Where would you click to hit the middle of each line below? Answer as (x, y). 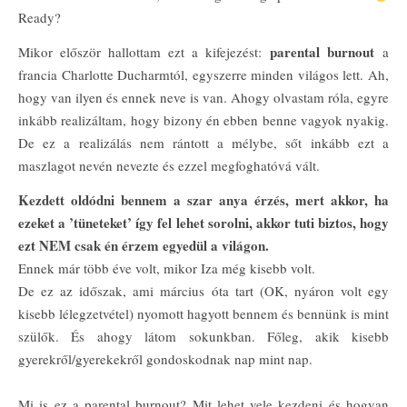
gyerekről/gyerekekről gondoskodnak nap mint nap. (165, 359)
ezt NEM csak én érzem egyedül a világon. (144, 245)
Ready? (40, 17)
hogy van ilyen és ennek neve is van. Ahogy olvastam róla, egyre (203, 97)
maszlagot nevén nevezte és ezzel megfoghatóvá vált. (171, 165)
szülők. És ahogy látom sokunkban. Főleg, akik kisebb (203, 336)
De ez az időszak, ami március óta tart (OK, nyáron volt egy (203, 291)
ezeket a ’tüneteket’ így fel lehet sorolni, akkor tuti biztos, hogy (203, 223)
